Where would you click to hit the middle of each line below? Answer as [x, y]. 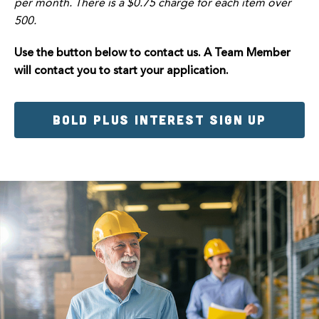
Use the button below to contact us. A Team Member [152, 53]
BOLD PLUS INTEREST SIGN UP [159, 119]
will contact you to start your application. [121, 71]
